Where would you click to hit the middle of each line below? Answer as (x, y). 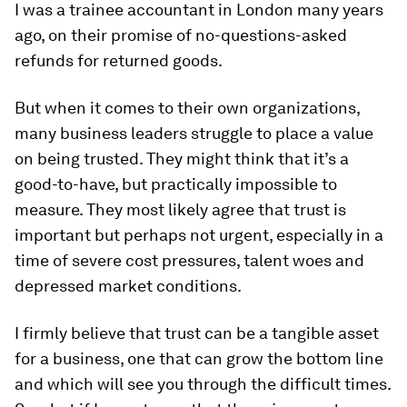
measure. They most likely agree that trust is (180, 209)
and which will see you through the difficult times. (203, 384)
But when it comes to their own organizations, (187, 108)
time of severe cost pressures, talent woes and (189, 260)
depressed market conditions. (128, 286)
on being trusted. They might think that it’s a (182, 159)
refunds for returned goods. (119, 60)
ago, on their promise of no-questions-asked (181, 35)
